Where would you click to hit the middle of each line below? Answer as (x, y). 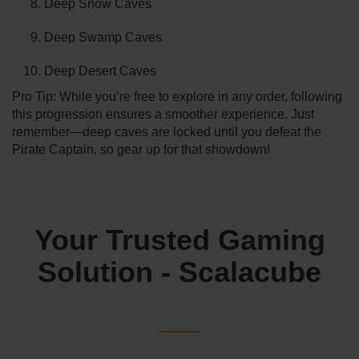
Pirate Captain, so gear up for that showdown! (141, 150)
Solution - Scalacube (179, 272)
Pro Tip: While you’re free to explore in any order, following (177, 97)
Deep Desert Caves (100, 71)
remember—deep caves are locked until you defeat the (167, 132)
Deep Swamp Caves (103, 38)
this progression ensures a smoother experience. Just (163, 115)
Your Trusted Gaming (179, 240)
